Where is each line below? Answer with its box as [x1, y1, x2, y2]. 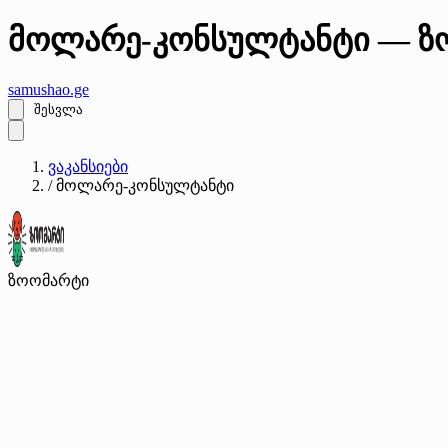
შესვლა [34, 101, 83, 117]
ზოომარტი [8, 271, 89, 289]
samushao [8, 80, 70, 98]
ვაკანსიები [48, 157, 128, 175]
